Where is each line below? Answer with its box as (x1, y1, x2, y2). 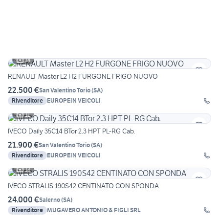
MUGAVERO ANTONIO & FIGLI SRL (47, 206, 141, 214)
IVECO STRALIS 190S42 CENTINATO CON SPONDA (8, 181, 159, 191)
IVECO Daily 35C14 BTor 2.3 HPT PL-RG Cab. (8, 127, 135, 136)
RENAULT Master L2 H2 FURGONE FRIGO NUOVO (8, 72, 158, 81)
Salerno (39, 196, 60, 203)
